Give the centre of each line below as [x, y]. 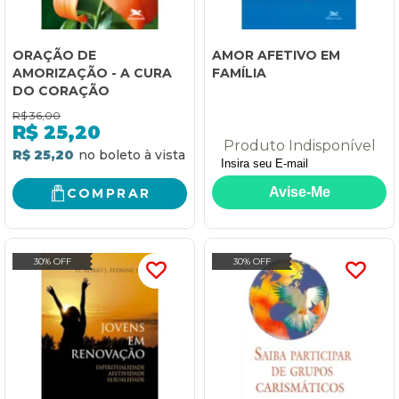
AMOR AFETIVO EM [276, 55]
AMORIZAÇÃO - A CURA [92, 73]
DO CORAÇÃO [61, 90]
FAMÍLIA [239, 73]
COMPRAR [109, 194]
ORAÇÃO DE [54, 55]
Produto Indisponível [299, 145]
